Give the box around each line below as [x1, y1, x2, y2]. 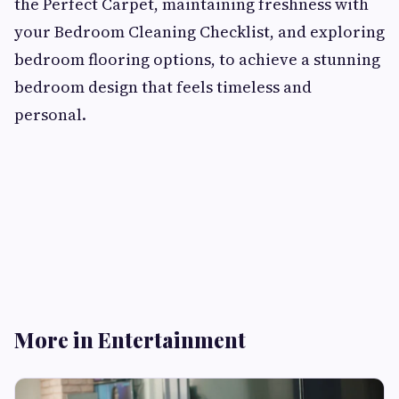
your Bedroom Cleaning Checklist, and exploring [14, 20, 385, 44]
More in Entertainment [14, 325, 246, 354]
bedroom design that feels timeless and [14, 76, 312, 99]
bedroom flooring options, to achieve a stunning [14, 48, 380, 71]
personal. [14, 103, 86, 126]
